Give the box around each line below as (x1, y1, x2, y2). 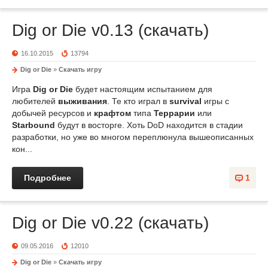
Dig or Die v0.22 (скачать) (12, 214, 209, 232)
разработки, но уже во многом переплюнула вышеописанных (12, 132, 254, 142)
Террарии (154, 108, 195, 118)
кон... (12, 144, 32, 154)
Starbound (12, 120, 55, 130)
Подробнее (24, 173, 71, 182)
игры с (202, 96, 229, 106)
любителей (12, 96, 58, 106)
